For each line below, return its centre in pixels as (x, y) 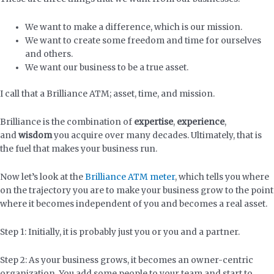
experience (201, 122)
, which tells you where (222, 177)
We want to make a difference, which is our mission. (134, 28)
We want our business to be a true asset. (108, 68)
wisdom (35, 135)
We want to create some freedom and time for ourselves (143, 41)
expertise (154, 122)
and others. (50, 54)
